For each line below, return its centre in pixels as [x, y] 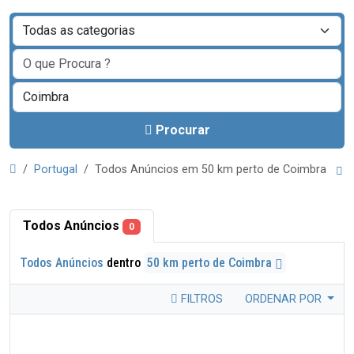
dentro [124, 263]
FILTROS [200, 299]
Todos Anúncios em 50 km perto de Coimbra [214, 169]
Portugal [56, 169]
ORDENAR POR [284, 299]
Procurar [183, 130]
